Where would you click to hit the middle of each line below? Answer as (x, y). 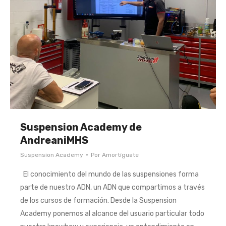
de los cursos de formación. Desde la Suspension (98, 201)
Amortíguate (120, 155)
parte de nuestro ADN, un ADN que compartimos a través (112, 187)
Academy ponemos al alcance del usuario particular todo (112, 214)
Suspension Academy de (81, 127)
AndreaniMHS (54, 140)
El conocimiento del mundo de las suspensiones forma (109, 174)
